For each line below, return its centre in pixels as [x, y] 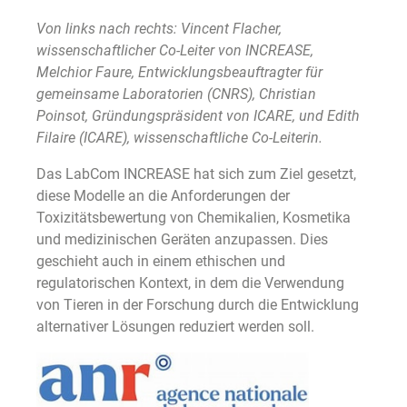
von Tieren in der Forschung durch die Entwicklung [198, 305]
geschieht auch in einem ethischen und [161, 262]
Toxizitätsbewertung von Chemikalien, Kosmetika [194, 218]
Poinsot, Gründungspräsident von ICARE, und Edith [198, 116]
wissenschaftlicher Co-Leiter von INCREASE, [175, 51]
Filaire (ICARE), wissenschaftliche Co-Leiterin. [179, 138]
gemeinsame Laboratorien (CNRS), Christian [176, 94]
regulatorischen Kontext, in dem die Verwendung [190, 283]
